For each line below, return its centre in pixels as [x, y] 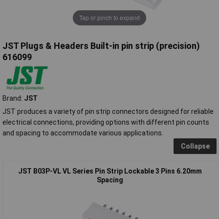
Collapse [195, 146]
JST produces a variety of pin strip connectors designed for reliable [108, 111]
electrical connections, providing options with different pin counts [106, 122]
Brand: [13, 98]
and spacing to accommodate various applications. [83, 133]
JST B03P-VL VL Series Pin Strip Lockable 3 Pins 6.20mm [110, 171]
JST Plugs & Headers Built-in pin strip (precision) [101, 45]
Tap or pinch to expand [109, 18]
